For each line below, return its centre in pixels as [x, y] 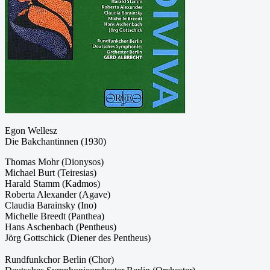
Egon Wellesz [31, 130]
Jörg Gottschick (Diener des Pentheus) [78, 237]
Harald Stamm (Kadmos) [52, 183]
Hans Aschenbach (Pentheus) [61, 227]
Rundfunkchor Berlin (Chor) [59, 259]
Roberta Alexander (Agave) [58, 194]
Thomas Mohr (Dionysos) [54, 162]
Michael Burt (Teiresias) [51, 172]
